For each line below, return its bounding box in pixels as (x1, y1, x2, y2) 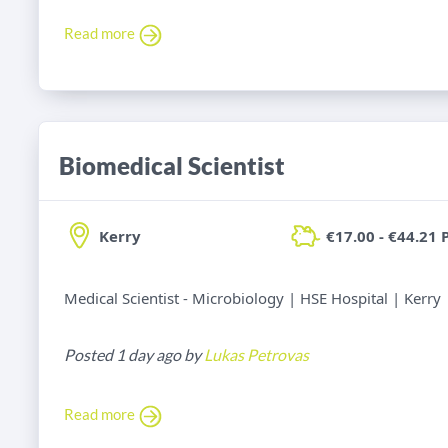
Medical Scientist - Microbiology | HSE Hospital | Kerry (64, 288, 441, 309)
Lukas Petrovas (204, 345, 309, 365)
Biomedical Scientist (59, 151, 285, 181)
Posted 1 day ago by (64, 345, 204, 365)
